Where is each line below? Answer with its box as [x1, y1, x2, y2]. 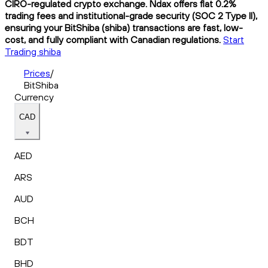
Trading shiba [5, 45, 61, 57]
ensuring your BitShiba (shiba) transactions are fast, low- [5, 21, 243, 33]
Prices [24, 66, 50, 79]
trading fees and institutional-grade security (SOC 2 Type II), [5, 9, 257, 22]
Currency [14, 90, 54, 103]
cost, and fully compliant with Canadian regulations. [5, 33, 221, 45]
